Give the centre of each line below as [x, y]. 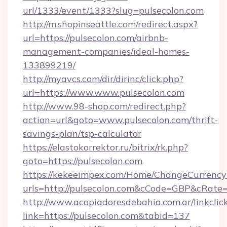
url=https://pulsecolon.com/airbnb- [96, 38]
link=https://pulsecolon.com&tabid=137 [106, 216]
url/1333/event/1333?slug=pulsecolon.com [113, 10]
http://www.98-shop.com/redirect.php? [104, 106]
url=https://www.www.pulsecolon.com [104, 92]
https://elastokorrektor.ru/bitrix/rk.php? [105, 147]
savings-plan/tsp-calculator [82, 134]
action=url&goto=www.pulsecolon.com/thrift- [120, 120]
